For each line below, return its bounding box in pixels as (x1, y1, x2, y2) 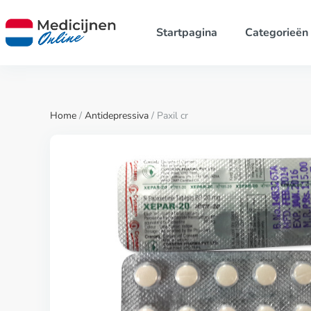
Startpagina (155, 25, 217, 40)
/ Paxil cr (149, 109, 188, 122)
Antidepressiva (85, 109, 149, 122)
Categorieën (244, 25, 308, 40)
